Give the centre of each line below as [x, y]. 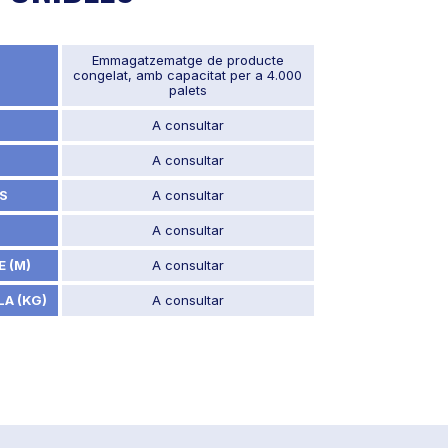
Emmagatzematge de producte [187, 59]
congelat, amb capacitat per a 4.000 [188, 74]
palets [187, 89]
